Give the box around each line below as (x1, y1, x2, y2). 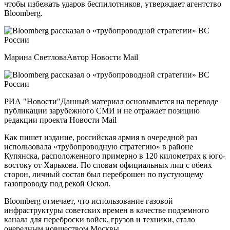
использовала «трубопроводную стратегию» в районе (4, 142, 193, 151)
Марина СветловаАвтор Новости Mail (4, 52, 138, 62)
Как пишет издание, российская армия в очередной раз (4, 132, 197, 142)
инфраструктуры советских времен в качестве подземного (4, 205, 209, 215)
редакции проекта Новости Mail (4, 115, 117, 124)
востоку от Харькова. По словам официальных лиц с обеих (4, 160, 212, 169)
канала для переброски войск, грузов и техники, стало (4, 215, 195, 224)
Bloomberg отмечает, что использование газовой (4, 196, 173, 205)
